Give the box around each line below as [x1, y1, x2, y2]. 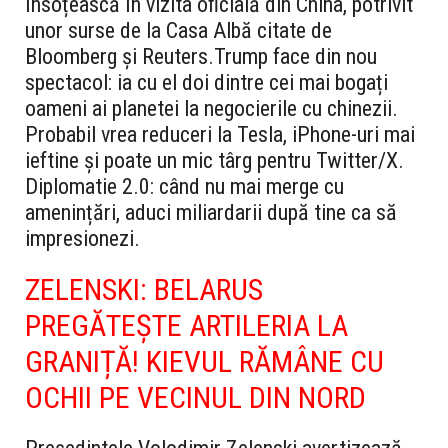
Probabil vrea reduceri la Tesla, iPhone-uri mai [25, 122, 415, 148]
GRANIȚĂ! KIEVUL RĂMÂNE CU [25, 344, 384, 380]
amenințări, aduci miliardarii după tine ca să [25, 200, 397, 226]
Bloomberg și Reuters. [25, 44, 214, 70]
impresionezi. [25, 226, 140, 252]
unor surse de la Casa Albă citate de [25, 18, 332, 44]
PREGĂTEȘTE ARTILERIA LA [25, 308, 348, 344]
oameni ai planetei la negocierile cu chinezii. [25, 96, 398, 122]
